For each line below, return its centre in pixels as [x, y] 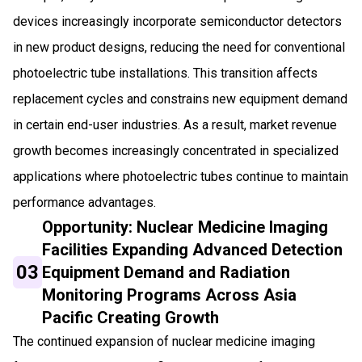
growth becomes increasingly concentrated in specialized [176, 150]
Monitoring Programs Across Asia [170, 295]
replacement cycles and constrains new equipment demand [180, 99]
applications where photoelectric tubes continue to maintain [181, 176]
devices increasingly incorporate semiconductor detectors [177, 21]
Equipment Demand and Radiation [166, 272]
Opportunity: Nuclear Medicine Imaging [185, 227]
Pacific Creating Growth [131, 317]
